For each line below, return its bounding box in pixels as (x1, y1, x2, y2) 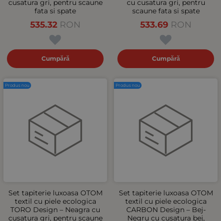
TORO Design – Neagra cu (10, 205, 100, 214)
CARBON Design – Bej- (126, 205, 206, 214)
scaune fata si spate (132, 6, 200, 15)
